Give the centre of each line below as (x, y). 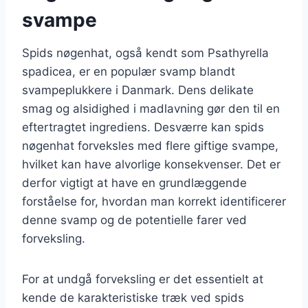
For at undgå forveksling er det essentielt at (143, 279)
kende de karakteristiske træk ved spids (133, 297)
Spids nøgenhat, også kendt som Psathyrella (145, 53)
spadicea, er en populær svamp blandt (129, 71)
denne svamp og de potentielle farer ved (134, 220)
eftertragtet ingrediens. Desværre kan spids (143, 127)
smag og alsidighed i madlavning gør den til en (151, 108)
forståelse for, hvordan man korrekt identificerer (154, 201)
